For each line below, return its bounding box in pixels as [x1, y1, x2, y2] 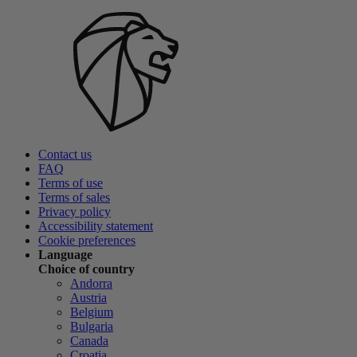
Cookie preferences [38, 233, 135, 248]
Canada [70, 334, 108, 348]
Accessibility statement [38, 219, 153, 233]
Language [38, 248, 92, 262]
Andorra [70, 277, 112, 291]
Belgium [70, 305, 113, 320]
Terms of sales [38, 190, 110, 205]
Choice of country [38, 262, 135, 277]
